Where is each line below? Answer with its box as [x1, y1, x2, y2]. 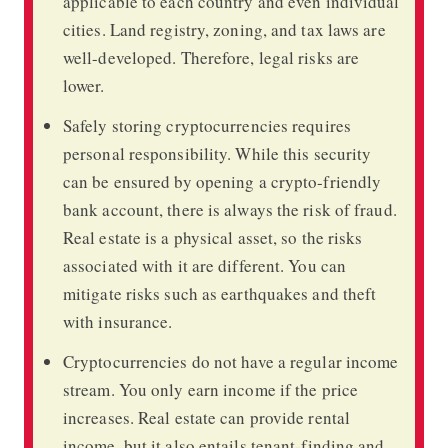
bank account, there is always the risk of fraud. [62, 197, 397, 221]
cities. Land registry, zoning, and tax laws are [62, 17, 386, 41]
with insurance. [62, 309, 173, 333]
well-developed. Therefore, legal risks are [62, 45, 360, 69]
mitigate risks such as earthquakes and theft [62, 281, 377, 305]
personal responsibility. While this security [62, 141, 372, 165]
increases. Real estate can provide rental [62, 405, 351, 429]
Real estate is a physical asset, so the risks [62, 225, 363, 249]
